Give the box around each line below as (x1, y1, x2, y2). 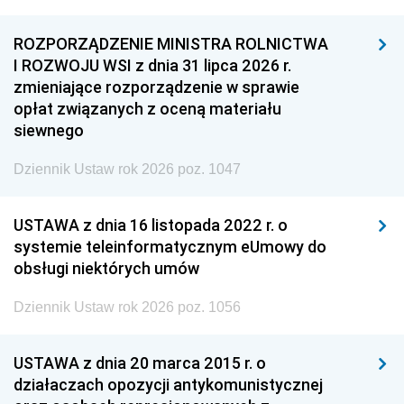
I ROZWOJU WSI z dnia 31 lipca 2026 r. (14, 54, 291, 76)
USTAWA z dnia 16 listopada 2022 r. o (14, 214, 288, 235)
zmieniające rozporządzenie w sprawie (14, 76, 299, 97)
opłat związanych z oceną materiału (14, 97, 281, 119)
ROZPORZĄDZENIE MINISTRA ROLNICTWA (14, 32, 328, 54)
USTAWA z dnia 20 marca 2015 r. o (14, 352, 266, 373)
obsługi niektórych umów (14, 257, 199, 279)
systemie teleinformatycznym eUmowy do (14, 235, 326, 257)
